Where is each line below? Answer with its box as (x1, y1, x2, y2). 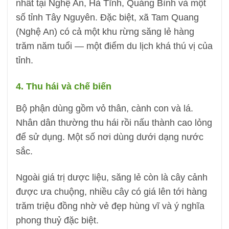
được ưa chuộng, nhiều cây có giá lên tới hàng (15, 187, 207, 197)
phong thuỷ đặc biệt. (15, 215, 99, 226)
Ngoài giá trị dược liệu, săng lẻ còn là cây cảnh (15, 172, 208, 183)
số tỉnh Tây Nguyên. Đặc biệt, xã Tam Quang (15, 12, 199, 23)
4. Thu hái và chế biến (15, 81, 111, 92)
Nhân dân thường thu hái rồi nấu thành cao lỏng (15, 118, 212, 128)
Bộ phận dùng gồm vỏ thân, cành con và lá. (15, 103, 193, 114)
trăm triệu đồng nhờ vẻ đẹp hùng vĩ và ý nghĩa (15, 201, 204, 212)
